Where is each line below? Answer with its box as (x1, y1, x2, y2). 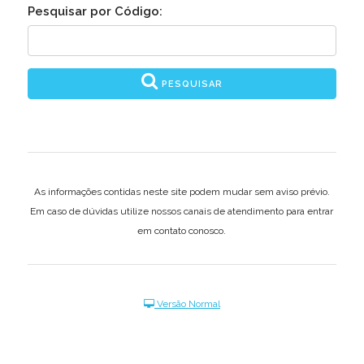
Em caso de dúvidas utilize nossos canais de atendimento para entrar (30, 206, 334, 217)
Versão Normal (154, 298, 220, 310)
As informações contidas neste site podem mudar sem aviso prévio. (33, 186, 330, 197)
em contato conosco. (137, 225, 227, 236)
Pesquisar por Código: (27, 4, 162, 19)
